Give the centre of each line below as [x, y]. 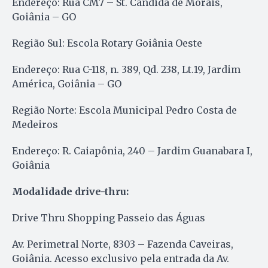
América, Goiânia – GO [67, 83]
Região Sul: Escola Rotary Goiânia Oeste [107, 43]
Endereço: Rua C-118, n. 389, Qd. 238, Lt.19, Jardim [126, 69]
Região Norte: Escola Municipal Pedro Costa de [124, 110]
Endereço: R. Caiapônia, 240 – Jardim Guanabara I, [132, 150]
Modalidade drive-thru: [70, 191]
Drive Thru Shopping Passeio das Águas [109, 217]
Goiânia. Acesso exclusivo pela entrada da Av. [121, 258]
